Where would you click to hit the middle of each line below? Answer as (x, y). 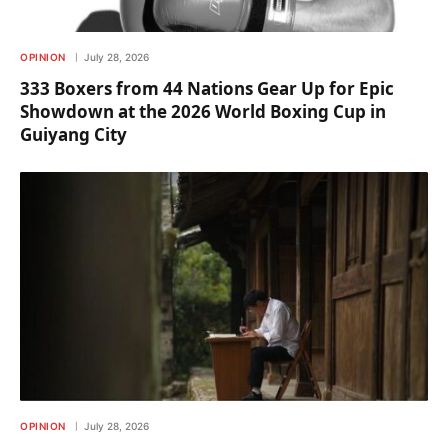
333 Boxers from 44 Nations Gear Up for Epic (207, 88)
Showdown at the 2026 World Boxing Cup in (203, 111)
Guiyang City (73, 134)
